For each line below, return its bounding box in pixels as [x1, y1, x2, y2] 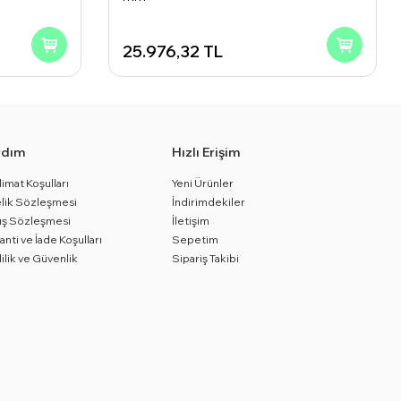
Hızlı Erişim [172, 144, 241, 160]
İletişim [172, 214, 210, 227]
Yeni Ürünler [172, 176, 235, 190]
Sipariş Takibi [172, 252, 240, 265]
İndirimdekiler [172, 195, 246, 209]
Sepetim [172, 233, 219, 246]
